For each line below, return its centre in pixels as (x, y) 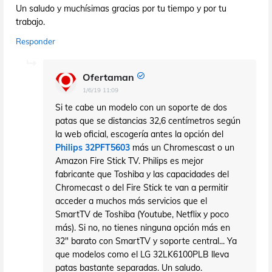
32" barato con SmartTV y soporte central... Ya (146, 241)
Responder (36, 41)
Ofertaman (108, 77)
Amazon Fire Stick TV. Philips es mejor (129, 161)
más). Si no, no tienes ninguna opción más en (143, 227)
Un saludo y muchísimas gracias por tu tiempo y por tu (121, 8)
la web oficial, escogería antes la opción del (139, 134)
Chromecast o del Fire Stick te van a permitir (142, 187)
